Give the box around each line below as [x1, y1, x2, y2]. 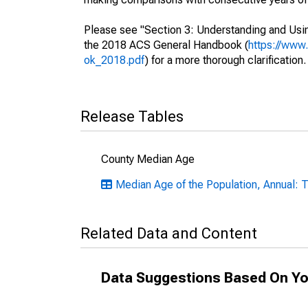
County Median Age [101, 153, 195, 166]
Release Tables [80, 108, 184, 125]
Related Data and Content [80, 225, 257, 242]
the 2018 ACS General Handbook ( [84, 38, 248, 52]
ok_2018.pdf [84, 54, 145, 67]
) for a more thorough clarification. [145, 54, 306, 67]
